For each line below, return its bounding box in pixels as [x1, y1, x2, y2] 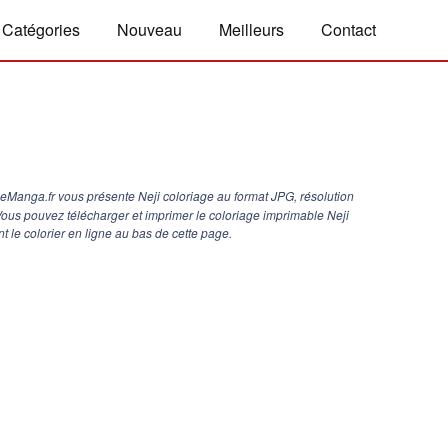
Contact [321, 18, 376, 41]
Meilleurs [219, 18, 284, 41]
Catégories [2, 18, 80, 41]
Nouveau [117, 18, 182, 41]
